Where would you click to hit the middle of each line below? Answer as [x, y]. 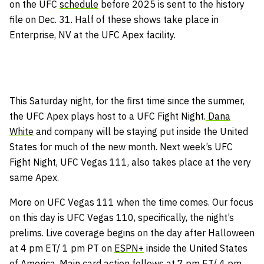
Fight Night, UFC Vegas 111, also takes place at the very [130, 162]
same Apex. [34, 177]
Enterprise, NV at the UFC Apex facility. [93, 34]
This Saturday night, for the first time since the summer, [127, 100]
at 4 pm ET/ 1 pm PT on [62, 248]
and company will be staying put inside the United [141, 131]
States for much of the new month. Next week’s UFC [121, 146]
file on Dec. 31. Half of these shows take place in [114, 19]
